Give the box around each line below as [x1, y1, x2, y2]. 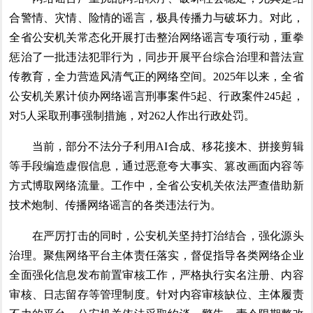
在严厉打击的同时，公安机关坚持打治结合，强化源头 [9, 230, 304, 242]
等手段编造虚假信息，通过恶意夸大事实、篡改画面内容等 [9, 160, 304, 172]
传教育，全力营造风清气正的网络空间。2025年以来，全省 [9, 71, 304, 82]
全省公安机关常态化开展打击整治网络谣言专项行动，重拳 [9, 31, 304, 43]
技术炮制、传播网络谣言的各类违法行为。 [9, 199, 222, 211]
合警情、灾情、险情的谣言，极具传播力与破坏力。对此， [9, 12, 304, 24]
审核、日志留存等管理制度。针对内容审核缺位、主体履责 [9, 289, 304, 300]
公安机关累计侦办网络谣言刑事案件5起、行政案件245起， [9, 90, 304, 102]
